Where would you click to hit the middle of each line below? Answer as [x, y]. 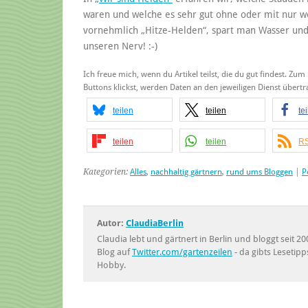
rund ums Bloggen [260, 172]
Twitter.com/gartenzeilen [182, 252]
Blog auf [114, 252]
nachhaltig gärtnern [186, 172]
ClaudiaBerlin [155, 223]
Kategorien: [107, 172]
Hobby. [111, 265]
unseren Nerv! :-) [120, 46]
